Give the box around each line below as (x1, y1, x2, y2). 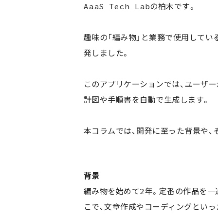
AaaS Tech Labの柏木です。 (84, 1, 197, 11)
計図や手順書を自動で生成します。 (84, 95, 210, 105)
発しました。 (84, 48, 130, 58)
